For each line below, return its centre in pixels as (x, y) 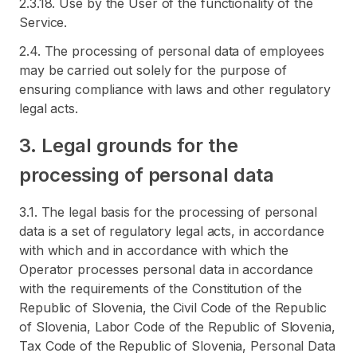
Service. (43, 22)
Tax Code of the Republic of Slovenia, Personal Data (177, 346)
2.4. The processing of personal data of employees (172, 51)
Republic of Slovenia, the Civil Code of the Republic (173, 308)
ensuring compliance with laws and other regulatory (175, 89)
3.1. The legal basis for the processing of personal (168, 212)
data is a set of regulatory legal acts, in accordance (172, 231)
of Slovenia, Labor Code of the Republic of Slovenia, (177, 327)
